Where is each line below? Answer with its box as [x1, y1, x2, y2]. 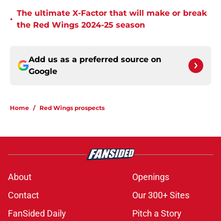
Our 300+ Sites [132, 190, 189, 201]
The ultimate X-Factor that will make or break [17, 8, 207, 18]
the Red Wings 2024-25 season [17, 20, 145, 30]
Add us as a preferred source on [29, 55, 161, 65]
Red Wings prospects [39, 104, 105, 112]
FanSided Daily [8, 208, 66, 219]
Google [29, 67, 57, 76]
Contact [8, 190, 39, 201]
